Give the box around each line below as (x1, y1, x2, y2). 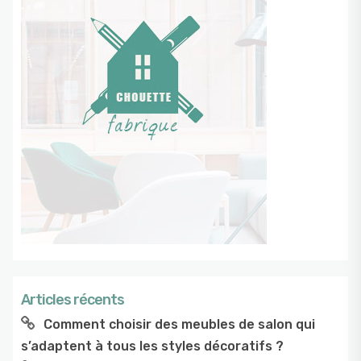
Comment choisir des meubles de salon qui (44, 316, 315, 332)
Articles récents (21, 290, 124, 309)
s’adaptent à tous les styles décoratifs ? (21, 338, 284, 354)
